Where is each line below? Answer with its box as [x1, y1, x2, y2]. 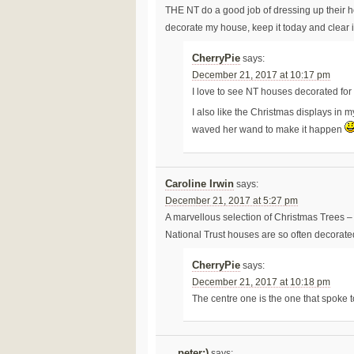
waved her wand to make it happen [192, 125, 345, 135]
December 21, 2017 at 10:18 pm [192, 277, 331, 287]
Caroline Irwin [164, 179, 234, 190]
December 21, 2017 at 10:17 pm [192, 70, 331, 80]
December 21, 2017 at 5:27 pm [164, 196, 298, 206]
